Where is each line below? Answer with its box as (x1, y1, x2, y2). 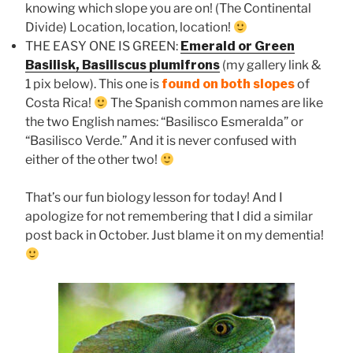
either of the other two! (25, 152, 160, 168)
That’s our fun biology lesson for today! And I (25, 190, 283, 206)
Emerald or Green (180, 39, 295, 54)
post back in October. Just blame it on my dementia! (25, 228, 324, 243)
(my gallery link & (220, 58, 321, 73)
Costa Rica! (25, 95, 94, 111)
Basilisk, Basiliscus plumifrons (25, 58, 220, 73)
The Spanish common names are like (108, 95, 324, 111)
